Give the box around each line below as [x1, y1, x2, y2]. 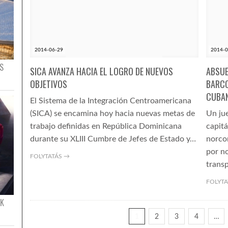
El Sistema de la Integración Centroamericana [30, 97, 191, 105]
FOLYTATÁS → [30, 153, 70, 159]
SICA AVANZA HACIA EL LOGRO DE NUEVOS [30, 65, 173, 78]
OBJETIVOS [30, 77, 67, 91]
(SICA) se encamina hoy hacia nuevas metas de [30, 109, 195, 118]
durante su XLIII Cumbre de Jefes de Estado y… [30, 135, 196, 143]
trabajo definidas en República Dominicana [30, 122, 182, 130]
